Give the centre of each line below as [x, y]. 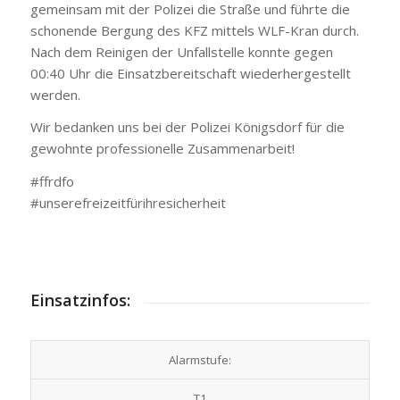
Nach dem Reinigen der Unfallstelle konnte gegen [181, 51]
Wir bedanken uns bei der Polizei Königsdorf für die [187, 127]
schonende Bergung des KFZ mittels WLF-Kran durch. [194, 30]
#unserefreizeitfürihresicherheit [128, 203]
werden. [55, 94]
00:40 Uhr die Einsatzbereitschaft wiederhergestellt [190, 73]
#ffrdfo [52, 181]
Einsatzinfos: [80, 300]
